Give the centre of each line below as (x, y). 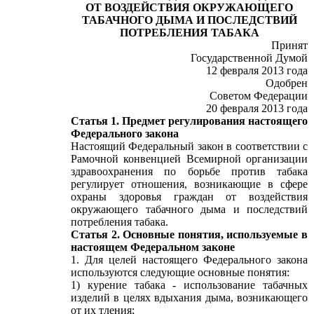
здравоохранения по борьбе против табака (189, 171)
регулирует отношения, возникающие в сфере (189, 184)
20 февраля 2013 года (257, 108)
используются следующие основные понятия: (180, 272)
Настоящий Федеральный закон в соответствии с (189, 146)
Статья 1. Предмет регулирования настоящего (189, 121)
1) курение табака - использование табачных (189, 285)
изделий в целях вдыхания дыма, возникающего (189, 298)
